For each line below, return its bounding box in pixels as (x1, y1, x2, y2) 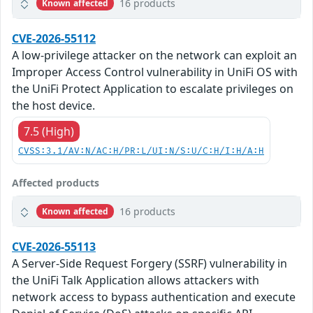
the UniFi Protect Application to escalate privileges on (12, 81, 293, 97)
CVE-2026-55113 (12, 239, 96, 255)
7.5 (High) (24, 124, 74, 140)
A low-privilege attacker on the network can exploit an (12, 48, 297, 64)
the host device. (12, 98, 95, 114)
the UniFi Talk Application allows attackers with (12, 272, 259, 289)
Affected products (12, 176, 99, 190)
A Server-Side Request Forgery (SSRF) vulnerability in (12, 256, 287, 272)
